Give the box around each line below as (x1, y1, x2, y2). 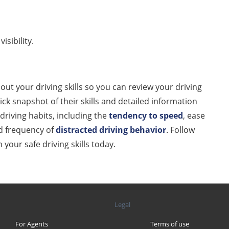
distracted (56, 124, 97, 135)
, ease (183, 109, 205, 121)
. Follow (166, 124, 195, 135)
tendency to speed (109, 109, 183, 121)
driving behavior (97, 124, 166, 135)
